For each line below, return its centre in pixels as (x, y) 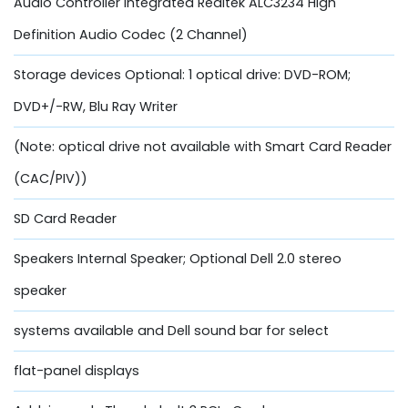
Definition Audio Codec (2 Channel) (131, 34)
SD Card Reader (65, 218)
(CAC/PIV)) (51, 178)
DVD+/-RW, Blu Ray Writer (96, 106)
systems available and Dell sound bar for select (171, 330)
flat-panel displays (76, 370)
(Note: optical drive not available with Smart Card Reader (203, 146)
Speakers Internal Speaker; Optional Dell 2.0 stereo (178, 258)
